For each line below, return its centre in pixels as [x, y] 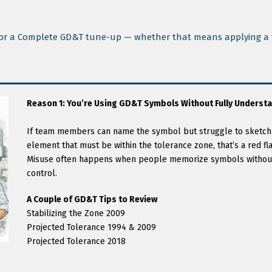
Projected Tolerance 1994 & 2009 [91, 227]
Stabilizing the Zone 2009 [76, 213]
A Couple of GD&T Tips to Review [92, 199]
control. [42, 173]
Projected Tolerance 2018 [76, 241]
